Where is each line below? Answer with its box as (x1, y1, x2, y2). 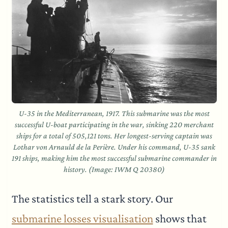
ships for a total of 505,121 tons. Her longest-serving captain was (16, 131, 212, 140)
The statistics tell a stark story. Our (11, 192, 173, 205)
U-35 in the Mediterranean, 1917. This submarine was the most (18, 108, 210, 118)
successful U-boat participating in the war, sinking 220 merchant (14, 120, 214, 129)
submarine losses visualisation (11, 212, 153, 225)
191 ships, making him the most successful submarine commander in (11, 153, 217, 162)
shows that (153, 212, 207, 225)
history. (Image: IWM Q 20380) (63, 164, 165, 174)
